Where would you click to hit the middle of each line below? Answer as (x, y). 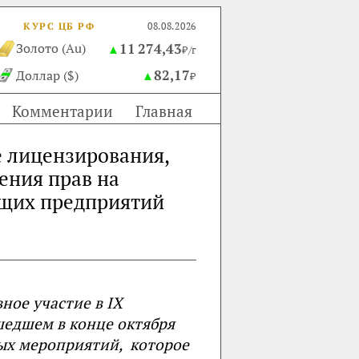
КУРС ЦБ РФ (59, 26)
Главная (164, 111)
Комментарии (63, 111)
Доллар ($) (47, 75)
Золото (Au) (51, 48)
